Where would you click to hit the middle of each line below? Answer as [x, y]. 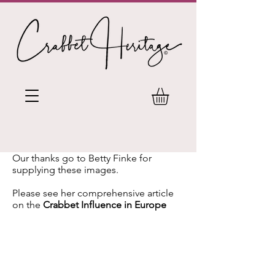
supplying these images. [65, 170]
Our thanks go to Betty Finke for [82, 158]
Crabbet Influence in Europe [105, 205]
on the [28, 205]
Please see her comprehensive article [93, 193]
